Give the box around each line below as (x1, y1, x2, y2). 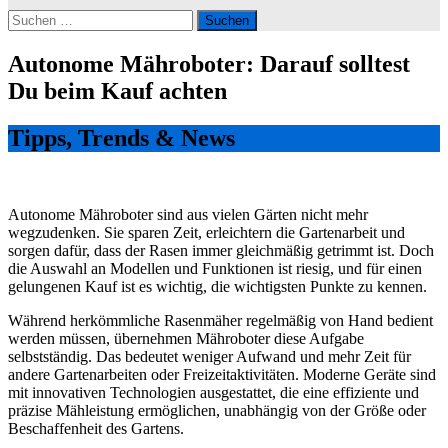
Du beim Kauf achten (8, 77, 227, 104)
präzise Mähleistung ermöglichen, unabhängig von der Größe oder (8, 401, 426, 419)
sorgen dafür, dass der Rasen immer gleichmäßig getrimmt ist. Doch (8, 241, 434, 259)
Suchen (7, 9, 54, 26)
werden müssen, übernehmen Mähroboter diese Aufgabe (8, 329, 364, 347)
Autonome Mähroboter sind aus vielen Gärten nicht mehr (8, 205, 368, 223)
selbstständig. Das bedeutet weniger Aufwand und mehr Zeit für (8, 347, 411, 365)
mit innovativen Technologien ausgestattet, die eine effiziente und (8, 383, 419, 401)
